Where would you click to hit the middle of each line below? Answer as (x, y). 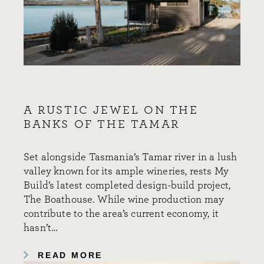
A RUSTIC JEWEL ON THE (111, 110)
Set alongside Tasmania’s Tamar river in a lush (131, 157)
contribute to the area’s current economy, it (121, 214)
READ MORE (70, 255)
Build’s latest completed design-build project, (127, 185)
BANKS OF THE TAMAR (102, 124)
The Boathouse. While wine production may (124, 199)
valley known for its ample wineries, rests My (126, 171)
